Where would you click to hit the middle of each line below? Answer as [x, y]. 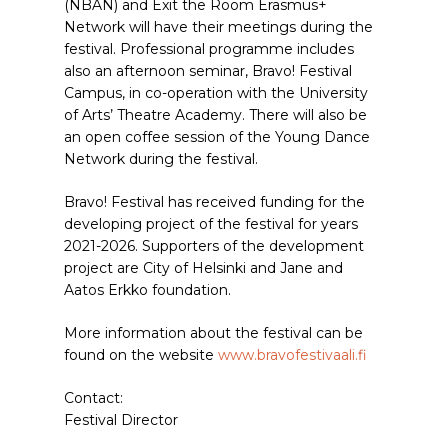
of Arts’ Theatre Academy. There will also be [215, 115]
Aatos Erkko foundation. [147, 290]
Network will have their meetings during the [218, 27]
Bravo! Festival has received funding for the [214, 202]
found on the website [141, 355]
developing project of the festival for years [211, 224]
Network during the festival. [161, 159]
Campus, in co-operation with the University [216, 93]
